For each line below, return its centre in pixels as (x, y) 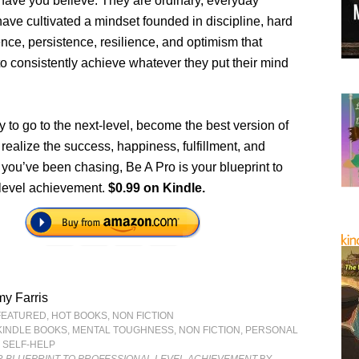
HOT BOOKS (80, 315)
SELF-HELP (29, 344)
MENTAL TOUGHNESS (123, 330)
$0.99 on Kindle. (157, 188)
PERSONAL (272, 330)
